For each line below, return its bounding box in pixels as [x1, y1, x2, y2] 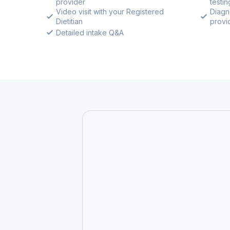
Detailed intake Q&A [56, 28, 124, 37]
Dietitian [56, 17, 83, 26]
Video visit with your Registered [56, 7, 164, 16]
